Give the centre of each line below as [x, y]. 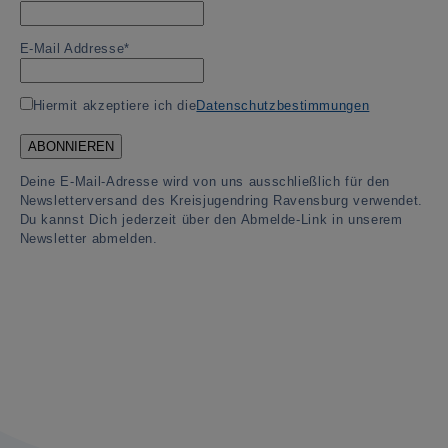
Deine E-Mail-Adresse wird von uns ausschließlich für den [204, 182]
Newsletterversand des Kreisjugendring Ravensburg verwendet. [221, 201]
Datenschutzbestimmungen [283, 106]
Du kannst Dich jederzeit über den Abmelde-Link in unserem [211, 220]
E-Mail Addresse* [74, 49]
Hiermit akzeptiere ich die [114, 106]
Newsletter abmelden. [88, 239]
